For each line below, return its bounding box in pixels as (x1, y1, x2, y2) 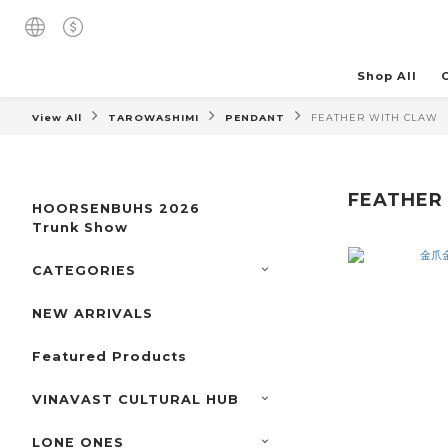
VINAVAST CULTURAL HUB (32, 392, 239, 408)
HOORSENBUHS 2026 (32, 201, 200, 217)
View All (32, 112, 82, 124)
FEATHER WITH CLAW (311, 112, 438, 124)
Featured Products (32, 349, 187, 365)
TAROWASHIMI (108, 112, 199, 124)
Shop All (356, 69, 417, 84)
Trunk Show (32, 220, 128, 236)
